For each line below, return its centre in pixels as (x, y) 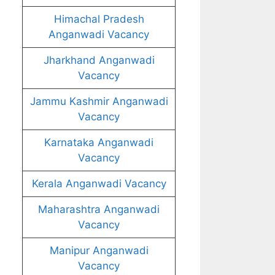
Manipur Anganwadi (99, 250)
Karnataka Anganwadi (99, 142)
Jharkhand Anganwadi (99, 60)
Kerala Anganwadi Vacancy (99, 184)
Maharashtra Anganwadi (99, 209)
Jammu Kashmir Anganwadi (99, 101)
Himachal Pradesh (99, 19)
